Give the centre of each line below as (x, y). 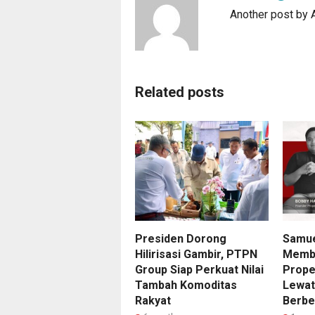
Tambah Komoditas (186, 285)
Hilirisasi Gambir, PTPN (196, 254)
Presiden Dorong (181, 238)
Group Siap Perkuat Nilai (199, 269)
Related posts (180, 92)
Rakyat (153, 300)
